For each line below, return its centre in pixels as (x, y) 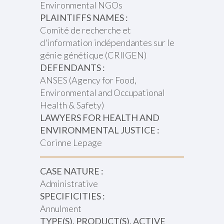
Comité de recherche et (85, 30)
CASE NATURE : (71, 171)
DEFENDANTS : (72, 67)
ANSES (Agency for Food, (88, 80)
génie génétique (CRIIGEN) (93, 55)
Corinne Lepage (71, 142)
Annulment (60, 208)
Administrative (69, 183)
